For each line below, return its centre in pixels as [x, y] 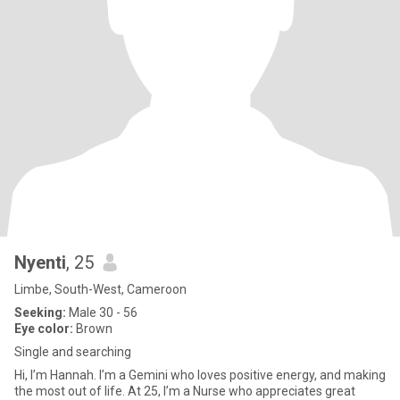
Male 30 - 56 [102, 312]
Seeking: [40, 312]
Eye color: [44, 329]
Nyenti [40, 262]
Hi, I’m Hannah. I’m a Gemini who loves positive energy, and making [200, 375]
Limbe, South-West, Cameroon [100, 289]
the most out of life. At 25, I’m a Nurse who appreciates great [185, 391]
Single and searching [73, 352]
